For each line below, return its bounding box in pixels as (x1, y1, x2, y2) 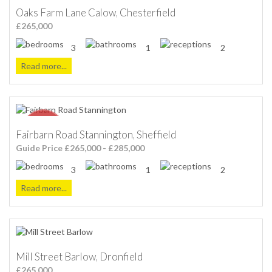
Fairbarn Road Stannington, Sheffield (16, 127, 176, 141)
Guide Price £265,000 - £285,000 (16, 142, 144, 153)
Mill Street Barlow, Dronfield (16, 250, 143, 263)
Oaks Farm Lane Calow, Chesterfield (16, 5, 175, 19)
